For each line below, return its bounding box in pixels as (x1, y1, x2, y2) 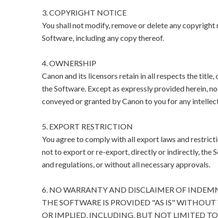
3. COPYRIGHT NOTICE (41, 8, 127, 18)
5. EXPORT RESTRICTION (41, 122, 133, 131)
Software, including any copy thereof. (41, 33, 164, 43)
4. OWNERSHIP (41, 58, 96, 68)
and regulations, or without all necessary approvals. (41, 160, 210, 169)
